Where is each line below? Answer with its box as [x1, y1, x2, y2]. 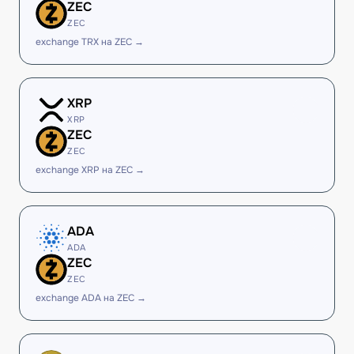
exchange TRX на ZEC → [36, 36, 144, 48]
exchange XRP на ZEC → [36, 164, 145, 176]
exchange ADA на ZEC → [36, 292, 146, 304]
